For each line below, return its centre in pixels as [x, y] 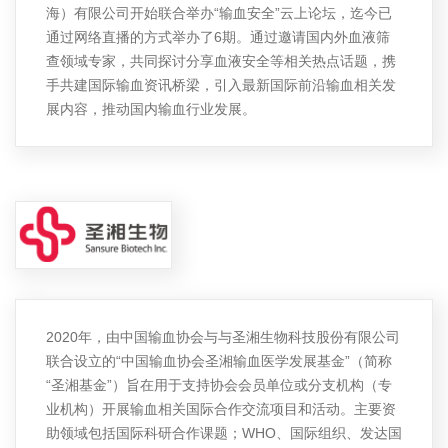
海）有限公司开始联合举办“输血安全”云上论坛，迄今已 [219, 13]
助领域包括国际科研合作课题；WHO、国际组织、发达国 [224, 433]
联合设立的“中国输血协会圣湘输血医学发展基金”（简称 [219, 361]
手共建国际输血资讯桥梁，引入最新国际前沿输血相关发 [221, 85]
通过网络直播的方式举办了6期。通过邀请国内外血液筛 [218, 37]
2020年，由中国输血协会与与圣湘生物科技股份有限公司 [223, 337]
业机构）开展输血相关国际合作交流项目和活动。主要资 [221, 409]
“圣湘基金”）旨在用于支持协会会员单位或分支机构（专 [219, 385]
